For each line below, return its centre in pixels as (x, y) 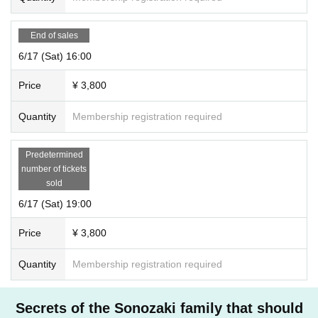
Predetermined (54, 154)
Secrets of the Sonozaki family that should (159, 308)
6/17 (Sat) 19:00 (55, 203)
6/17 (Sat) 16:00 (55, 56)
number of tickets (54, 169)
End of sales (54, 35)
